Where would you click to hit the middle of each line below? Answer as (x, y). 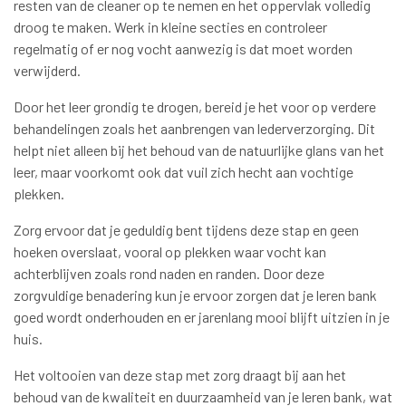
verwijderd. (47, 71)
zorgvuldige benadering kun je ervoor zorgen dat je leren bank (195, 295)
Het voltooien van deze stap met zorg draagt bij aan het (180, 375)
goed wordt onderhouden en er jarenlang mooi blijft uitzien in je (202, 317)
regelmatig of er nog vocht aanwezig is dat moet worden (183, 49)
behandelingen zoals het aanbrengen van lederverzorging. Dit (194, 129)
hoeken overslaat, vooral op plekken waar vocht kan (170, 252)
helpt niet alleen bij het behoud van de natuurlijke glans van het (199, 150)
